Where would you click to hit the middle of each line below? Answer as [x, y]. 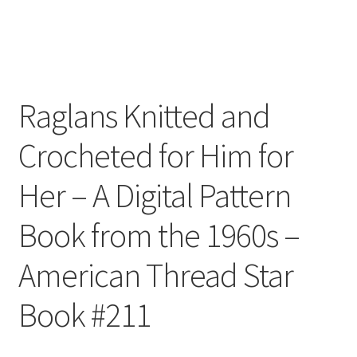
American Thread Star [155, 275]
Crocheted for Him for [155, 155]
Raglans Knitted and [144, 115]
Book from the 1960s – [159, 235]
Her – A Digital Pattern [154, 195]
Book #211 [84, 314]
